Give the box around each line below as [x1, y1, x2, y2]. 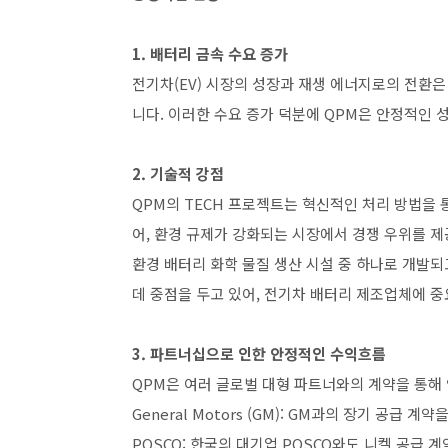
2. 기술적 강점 [132, 163, 224, 184]
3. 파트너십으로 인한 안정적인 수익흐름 [132, 343, 386, 364]
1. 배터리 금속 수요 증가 [132, 43, 288, 64]
